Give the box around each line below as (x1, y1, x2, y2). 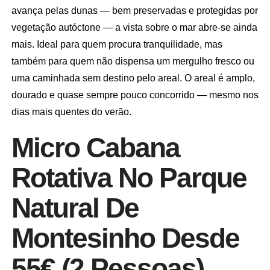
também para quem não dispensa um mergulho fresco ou (11, 55, 254, 66)
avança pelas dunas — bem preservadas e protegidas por (11, 5, 258, 16)
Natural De (11, 192, 139, 224)
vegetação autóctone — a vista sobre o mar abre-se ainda (11, 22, 257, 33)
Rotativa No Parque (11, 162, 246, 193)
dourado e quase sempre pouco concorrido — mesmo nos (11, 89, 259, 100)
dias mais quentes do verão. (11, 106, 131, 117)
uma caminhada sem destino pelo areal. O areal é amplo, (11, 72, 255, 83)
